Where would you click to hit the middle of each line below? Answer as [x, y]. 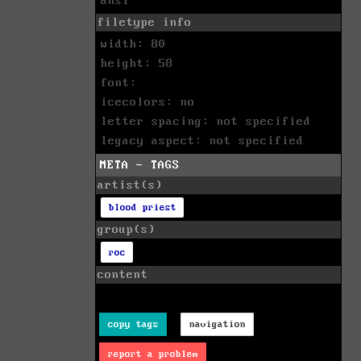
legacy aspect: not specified [202, 141]
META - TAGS [140, 165]
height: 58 [137, 63]
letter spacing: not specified [206, 121]
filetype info [145, 22]
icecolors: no [148, 102]
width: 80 [133, 44]
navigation [217, 324]
